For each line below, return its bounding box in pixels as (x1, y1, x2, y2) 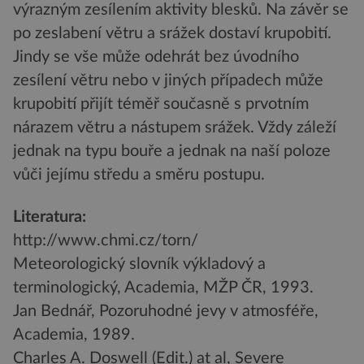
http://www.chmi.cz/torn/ (13, 232, 198, 249)
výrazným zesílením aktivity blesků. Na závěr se (13, 2, 349, 19)
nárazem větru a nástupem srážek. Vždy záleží (13, 119, 336, 136)
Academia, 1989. (13, 326, 135, 343)
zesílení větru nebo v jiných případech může (13, 72, 323, 89)
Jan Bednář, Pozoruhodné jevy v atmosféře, (13, 302, 318, 319)
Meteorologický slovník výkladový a (13, 255, 266, 272)
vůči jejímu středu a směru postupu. (13, 167, 265, 184)
